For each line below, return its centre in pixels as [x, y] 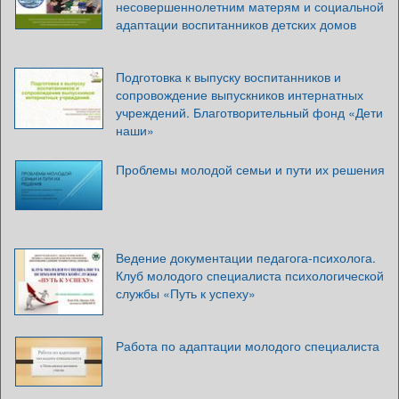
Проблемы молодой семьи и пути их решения [250, 169]
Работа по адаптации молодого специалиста [248, 345]
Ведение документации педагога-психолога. [246, 257]
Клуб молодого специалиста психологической [250, 275]
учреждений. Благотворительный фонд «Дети [249, 112]
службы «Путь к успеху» [186, 293]
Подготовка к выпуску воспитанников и [228, 76]
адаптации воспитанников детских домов [236, 24]
